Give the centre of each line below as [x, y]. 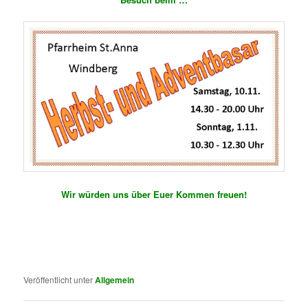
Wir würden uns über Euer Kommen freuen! [154, 194]
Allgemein [115, 279]
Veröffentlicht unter [58, 279]
